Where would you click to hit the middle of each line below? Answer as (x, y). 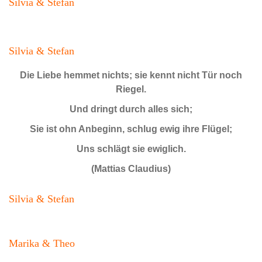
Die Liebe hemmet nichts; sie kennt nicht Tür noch (131, 75)
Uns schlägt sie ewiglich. (131, 149)
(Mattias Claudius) (131, 168)
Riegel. (131, 89)
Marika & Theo (42, 243)
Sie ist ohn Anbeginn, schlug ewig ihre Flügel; (131, 129)
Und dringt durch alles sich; (131, 109)
